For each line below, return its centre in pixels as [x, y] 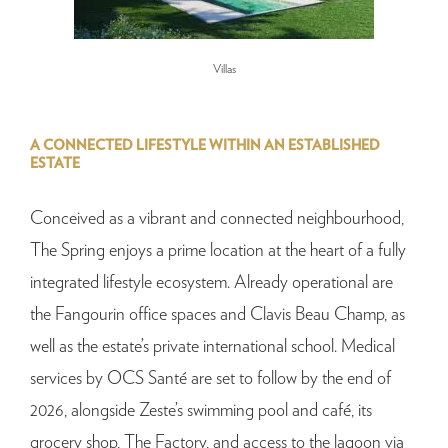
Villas [224, 69]
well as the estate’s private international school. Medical [212, 347]
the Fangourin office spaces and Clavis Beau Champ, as [217, 315]
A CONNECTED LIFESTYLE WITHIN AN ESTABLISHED [205, 146]
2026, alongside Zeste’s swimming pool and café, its [201, 411]
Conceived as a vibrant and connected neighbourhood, [217, 219]
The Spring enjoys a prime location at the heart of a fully [218, 251]
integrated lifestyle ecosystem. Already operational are [211, 283]
